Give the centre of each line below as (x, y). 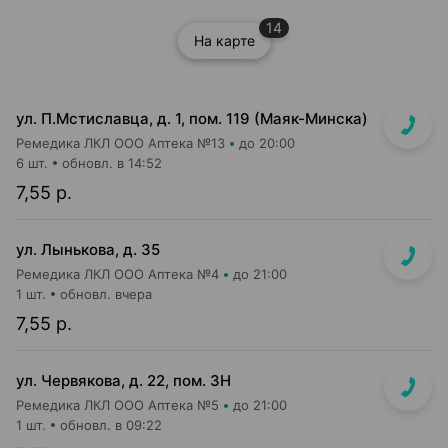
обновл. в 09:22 (111, 425)
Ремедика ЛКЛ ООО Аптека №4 (117, 274)
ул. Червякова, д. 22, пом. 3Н (123, 380)
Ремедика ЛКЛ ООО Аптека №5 (117, 405)
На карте (224, 40)
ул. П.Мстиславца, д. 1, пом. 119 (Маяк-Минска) (192, 118)
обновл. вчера (106, 294)
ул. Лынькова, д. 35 (88, 249)
